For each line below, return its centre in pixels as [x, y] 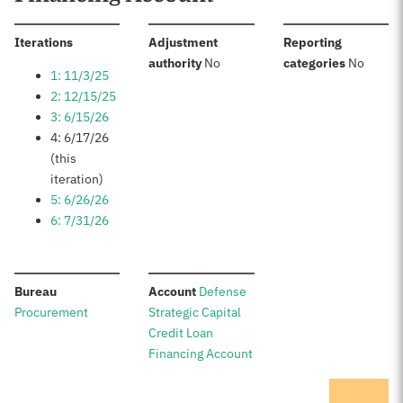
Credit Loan [181, 333]
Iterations [44, 42]
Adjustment [184, 42]
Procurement [51, 312]
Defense [223, 291]
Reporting [312, 42]
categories [314, 63]
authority [175, 63]
